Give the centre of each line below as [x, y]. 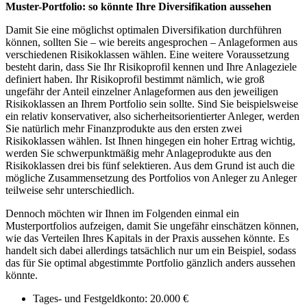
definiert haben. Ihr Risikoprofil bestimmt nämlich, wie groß [135, 79]
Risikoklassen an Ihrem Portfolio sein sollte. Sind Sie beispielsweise [152, 103]
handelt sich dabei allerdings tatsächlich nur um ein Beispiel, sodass [151, 250]
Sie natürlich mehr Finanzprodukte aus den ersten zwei [124, 128]
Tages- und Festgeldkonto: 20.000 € [111, 298]
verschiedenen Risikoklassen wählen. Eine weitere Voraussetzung [147, 54]
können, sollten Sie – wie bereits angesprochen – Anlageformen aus [151, 42]
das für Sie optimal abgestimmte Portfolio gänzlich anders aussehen [150, 262]
